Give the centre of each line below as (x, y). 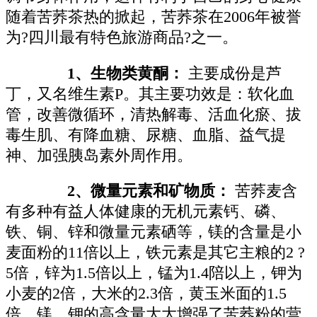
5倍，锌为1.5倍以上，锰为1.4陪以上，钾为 (154, 273)
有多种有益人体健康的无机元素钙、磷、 (146, 212)
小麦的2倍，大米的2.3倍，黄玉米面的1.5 (146, 294)
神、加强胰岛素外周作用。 (99, 155)
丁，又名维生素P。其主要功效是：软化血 (150, 94)
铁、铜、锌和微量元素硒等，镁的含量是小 (154, 232)
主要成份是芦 (233, 73)
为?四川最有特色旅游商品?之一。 (122, 38)
